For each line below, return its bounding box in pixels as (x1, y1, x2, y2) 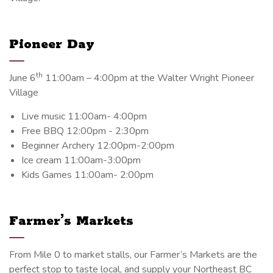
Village (9, 85, 38, 99)
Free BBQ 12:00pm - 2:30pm (21, 124, 149, 138)
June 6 (9, 71, 36, 85)
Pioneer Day (9, 35, 94, 53)
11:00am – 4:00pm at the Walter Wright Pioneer (43, 71, 254, 85)
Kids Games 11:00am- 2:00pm (21, 168, 154, 182)
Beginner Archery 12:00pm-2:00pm (21, 138, 174, 152)
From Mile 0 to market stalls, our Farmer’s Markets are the (9, 247, 257, 261)
